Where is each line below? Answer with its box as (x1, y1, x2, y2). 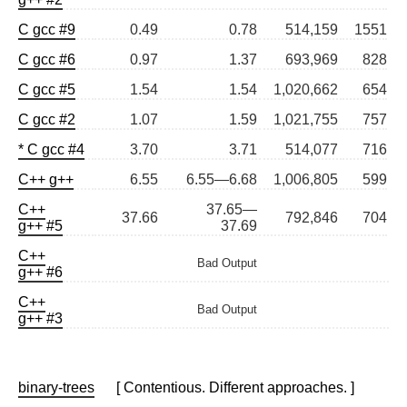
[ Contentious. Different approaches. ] (94, 380, 354, 396)
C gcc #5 (18, 82, 75, 98)
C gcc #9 (18, 22, 75, 38)
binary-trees (18, 380, 94, 396)
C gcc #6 (18, 52, 75, 68)
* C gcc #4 (18, 142, 84, 158)
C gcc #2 (18, 112, 75, 128)
